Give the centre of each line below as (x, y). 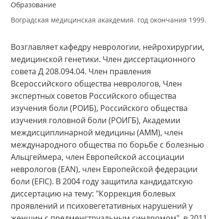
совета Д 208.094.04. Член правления (89, 152)
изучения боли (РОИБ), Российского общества (110, 193)
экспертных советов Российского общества (104, 179)
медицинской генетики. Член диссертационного (114, 139)
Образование (37, 78)
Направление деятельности (64, 21)
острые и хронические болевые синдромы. (93, 50)
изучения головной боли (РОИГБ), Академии (106, 207)
